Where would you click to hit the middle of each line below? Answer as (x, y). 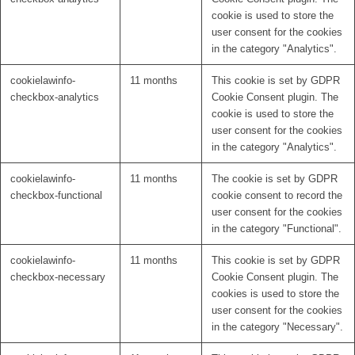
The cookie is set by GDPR (275, 179)
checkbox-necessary (58, 277)
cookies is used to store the (275, 294)
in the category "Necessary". (277, 327)
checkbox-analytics (55, 97)
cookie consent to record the (277, 196)
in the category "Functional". (277, 229)
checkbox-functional (56, 196)
